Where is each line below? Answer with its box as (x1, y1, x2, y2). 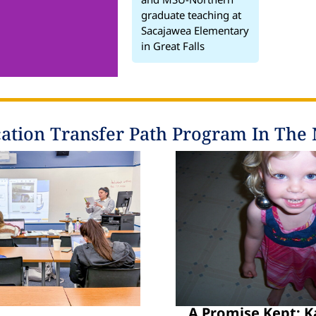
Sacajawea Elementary (141, 23, 249, 37)
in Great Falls (141, 38, 205, 53)
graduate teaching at (141, 7, 241, 22)
